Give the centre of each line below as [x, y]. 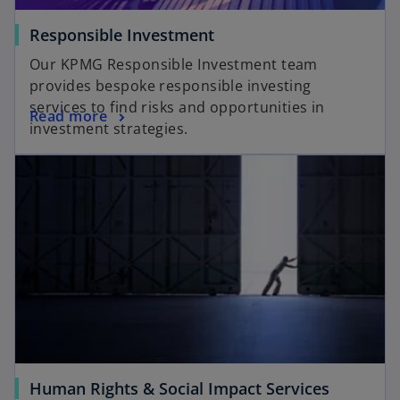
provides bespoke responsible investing [171, 86]
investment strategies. [109, 129]
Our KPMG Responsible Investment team [174, 65]
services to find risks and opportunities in [177, 108]
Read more [68, 117]
